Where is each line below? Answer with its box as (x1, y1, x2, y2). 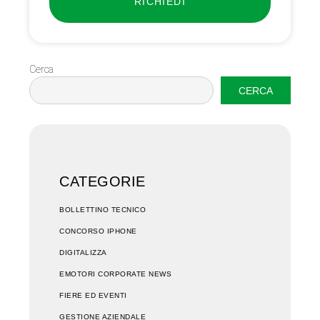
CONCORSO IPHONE (59, 226, 137, 235)
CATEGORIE (59, 174, 146, 190)
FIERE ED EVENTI (59, 291, 127, 299)
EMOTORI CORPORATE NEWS (59, 269, 171, 278)
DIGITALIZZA (59, 248, 107, 256)
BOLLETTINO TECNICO (59, 205, 146, 214)
